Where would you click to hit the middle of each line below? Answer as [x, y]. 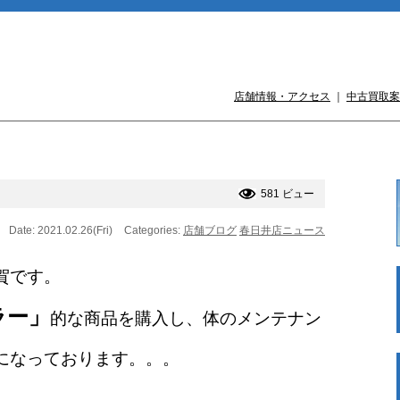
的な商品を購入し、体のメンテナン [186, 318]
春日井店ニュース [282, 230]
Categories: [154, 230]
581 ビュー [287, 193]
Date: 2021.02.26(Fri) [61, 230]
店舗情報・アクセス [282, 96]
